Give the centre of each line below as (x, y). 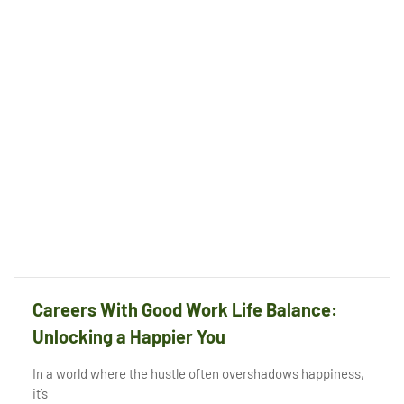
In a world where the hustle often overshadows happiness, (198, 374)
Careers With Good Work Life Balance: (185, 310)
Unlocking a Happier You (129, 337)
